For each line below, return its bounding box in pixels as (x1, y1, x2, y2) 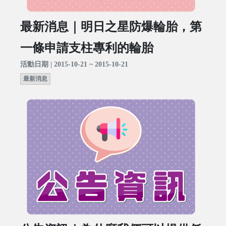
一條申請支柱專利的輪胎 (20, 41, 153, 55)
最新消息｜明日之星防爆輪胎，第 (20, 20, 202, 34)
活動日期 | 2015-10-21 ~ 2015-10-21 (20, 61, 128, 69)
